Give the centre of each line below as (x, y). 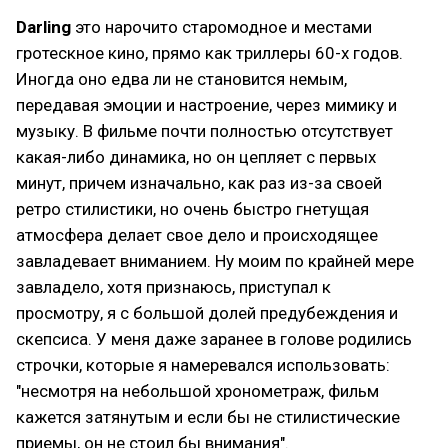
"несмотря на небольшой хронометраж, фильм (197, 391)
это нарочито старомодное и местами (221, 27)
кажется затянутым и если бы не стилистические (208, 417)
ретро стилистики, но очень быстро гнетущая (192, 209)
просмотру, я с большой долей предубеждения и (207, 313)
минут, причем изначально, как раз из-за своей (199, 183)
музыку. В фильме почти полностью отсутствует (204, 131)
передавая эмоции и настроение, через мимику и (206, 105)
